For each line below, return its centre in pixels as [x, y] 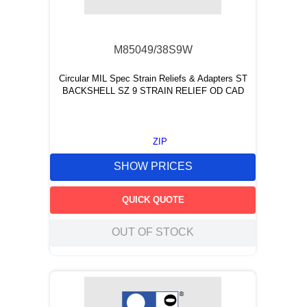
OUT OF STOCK [153, 232]
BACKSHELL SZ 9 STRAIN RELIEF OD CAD [153, 91]
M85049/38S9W [153, 50]
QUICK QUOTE [153, 199]
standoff [200, 44]
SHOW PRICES [153, 167]
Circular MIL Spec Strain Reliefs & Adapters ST [153, 78]
